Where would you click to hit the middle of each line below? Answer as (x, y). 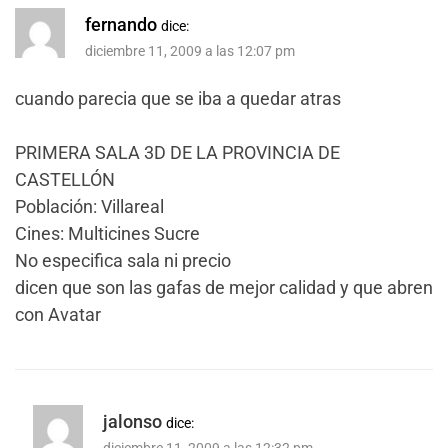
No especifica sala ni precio (123, 260)
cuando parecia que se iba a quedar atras (178, 98)
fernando (121, 25)
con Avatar (58, 314)
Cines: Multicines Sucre (107, 233)
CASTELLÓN (65, 179)
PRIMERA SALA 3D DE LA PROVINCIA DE (177, 152)
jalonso (132, 421)
